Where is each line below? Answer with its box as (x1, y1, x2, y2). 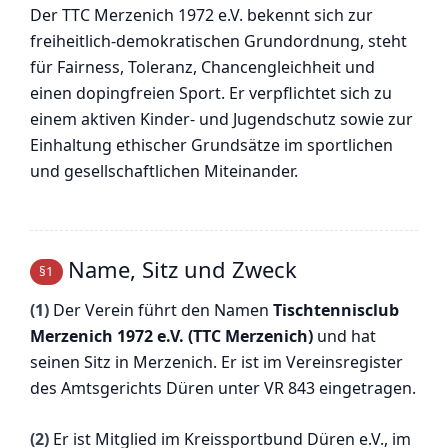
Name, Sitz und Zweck (67, 253, 297, 284)
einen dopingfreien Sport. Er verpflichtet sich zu (30, 82, 392, 105)
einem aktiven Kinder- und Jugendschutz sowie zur (30, 108, 413, 131)
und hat (313, 324, 376, 347)
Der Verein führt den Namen (49, 298, 273, 321)
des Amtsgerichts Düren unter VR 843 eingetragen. (30, 376, 416, 399)
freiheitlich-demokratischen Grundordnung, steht (30, 30, 407, 53)
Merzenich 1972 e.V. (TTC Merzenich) (30, 324, 313, 347)
